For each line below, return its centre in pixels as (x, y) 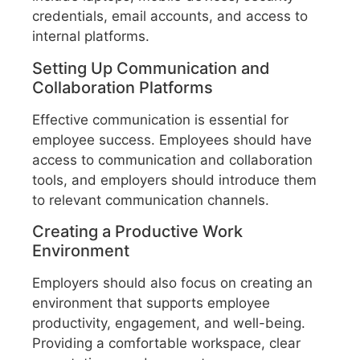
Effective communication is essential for (160, 119)
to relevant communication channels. (151, 200)
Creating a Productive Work (137, 232)
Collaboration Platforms (123, 87)
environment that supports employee (151, 303)
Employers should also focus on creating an (172, 283)
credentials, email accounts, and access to (170, 16)
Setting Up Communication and (151, 68)
